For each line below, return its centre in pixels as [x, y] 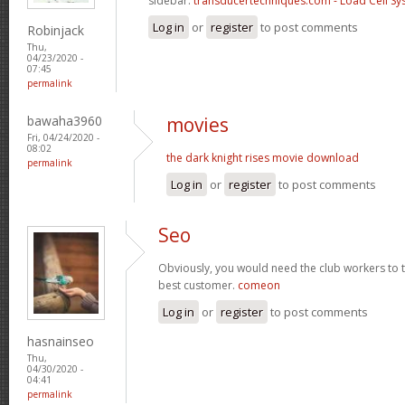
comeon [259, 285]
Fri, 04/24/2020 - [63, 137]
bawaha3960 [65, 120]
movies [198, 124]
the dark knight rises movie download [263, 157]
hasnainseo [61, 341]
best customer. [198, 285]
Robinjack [56, 30]
